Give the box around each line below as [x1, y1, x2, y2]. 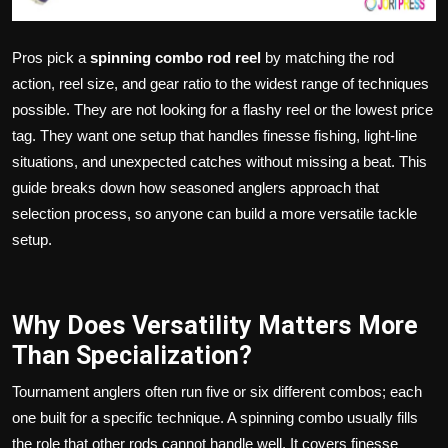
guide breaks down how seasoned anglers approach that [12, 178, 379, 196]
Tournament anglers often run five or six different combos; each [12, 382, 422, 400]
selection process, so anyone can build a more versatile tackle [12, 204, 417, 222]
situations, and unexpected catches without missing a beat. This [12, 152, 427, 170]
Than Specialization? [12, 340, 252, 370]
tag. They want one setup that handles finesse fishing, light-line [12, 126, 417, 144]
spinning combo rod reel [90, 48, 261, 66]
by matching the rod [261, 48, 394, 66]
